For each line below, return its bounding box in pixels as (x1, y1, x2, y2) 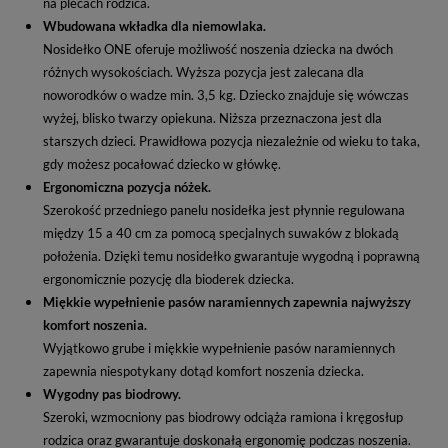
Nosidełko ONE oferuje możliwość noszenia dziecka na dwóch (43, 40, 393, 57)
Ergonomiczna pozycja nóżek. (43, 178, 211, 195)
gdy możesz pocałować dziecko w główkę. (43, 155, 281, 172)
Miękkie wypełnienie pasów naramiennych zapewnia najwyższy (43, 293, 411, 310)
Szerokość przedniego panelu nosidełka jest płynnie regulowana (43, 201, 405, 218)
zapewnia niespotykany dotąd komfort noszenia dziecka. (43, 362, 364, 379)
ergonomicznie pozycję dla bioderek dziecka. (43, 270, 294, 287)
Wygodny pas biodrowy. (43, 385, 181, 402)
